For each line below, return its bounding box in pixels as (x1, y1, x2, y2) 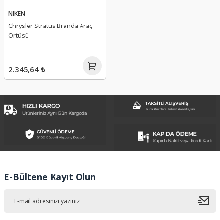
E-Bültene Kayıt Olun (4, 171, 96, 183)
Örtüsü (8, 30, 29, 40)
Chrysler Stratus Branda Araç (8, 21, 92, 30)
